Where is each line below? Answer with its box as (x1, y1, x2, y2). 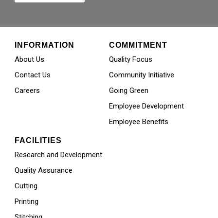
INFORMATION (15, 40, 74, 49)
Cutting (15, 181, 37, 190)
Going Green (109, 86, 148, 95)
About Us (15, 54, 44, 64)
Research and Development (15, 150, 102, 159)
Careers (15, 86, 40, 95)
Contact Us (15, 70, 51, 79)
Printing (15, 197, 38, 206)
